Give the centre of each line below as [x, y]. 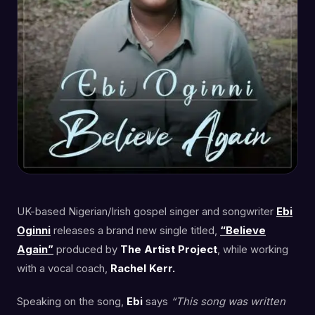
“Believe [243, 230]
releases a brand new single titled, [134, 230]
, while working [253, 249]
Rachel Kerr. [143, 268]
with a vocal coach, [64, 268]
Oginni [34, 230]
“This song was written [228, 302]
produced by [87, 249]
